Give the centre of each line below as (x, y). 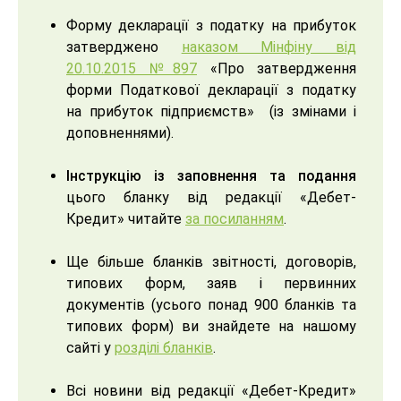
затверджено (124, 47)
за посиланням (235, 218)
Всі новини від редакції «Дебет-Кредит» (211, 390)
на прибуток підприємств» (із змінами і (211, 111)
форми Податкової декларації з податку (211, 90)
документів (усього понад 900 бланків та (211, 304)
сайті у (90, 347)
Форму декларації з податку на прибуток (211, 25)
